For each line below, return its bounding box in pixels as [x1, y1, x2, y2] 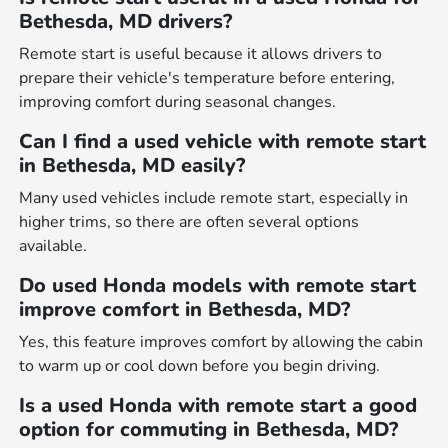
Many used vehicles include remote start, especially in [19, 187, 409, 210]
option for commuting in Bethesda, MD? [19, 416, 399, 444]
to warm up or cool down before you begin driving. [19, 355, 381, 378]
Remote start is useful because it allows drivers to [19, 43, 383, 66]
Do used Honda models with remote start [19, 272, 417, 300]
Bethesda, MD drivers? [19, 8, 233, 36]
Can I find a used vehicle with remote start [19, 128, 427, 156]
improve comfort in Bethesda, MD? [19, 296, 351, 324]
